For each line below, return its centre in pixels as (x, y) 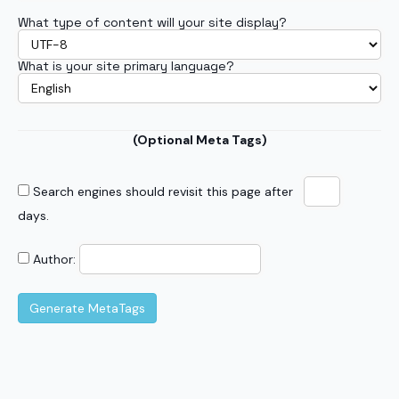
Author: (54, 259)
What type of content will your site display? (152, 22)
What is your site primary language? (126, 66)
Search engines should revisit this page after (167, 191)
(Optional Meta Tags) (199, 140)
